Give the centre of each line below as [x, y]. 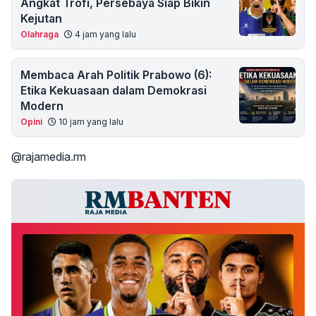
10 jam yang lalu [90, 122]
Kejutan [41, 18]
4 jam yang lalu [104, 34]
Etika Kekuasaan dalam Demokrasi [114, 90]
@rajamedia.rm [49, 157]
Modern [42, 106]
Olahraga [39, 34]
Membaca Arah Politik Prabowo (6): [116, 75]
